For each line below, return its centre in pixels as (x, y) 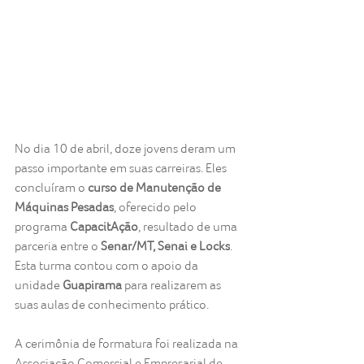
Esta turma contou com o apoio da (108, 266)
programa (42, 227)
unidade (39, 285)
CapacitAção (104, 227)
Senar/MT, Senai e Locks (165, 246)
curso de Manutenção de (156, 188)
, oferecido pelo (156, 207)
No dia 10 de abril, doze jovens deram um (126, 149)
